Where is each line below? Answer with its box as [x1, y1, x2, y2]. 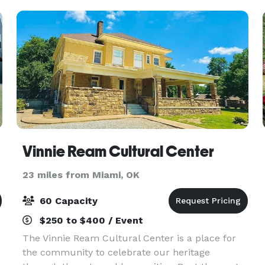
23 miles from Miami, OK [22, 169, 140, 180]
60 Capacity [36, 195, 98, 206]
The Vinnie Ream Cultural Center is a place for [22, 232, 236, 244]
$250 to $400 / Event [36, 215, 143, 226]
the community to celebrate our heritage [22, 247, 210, 258]
